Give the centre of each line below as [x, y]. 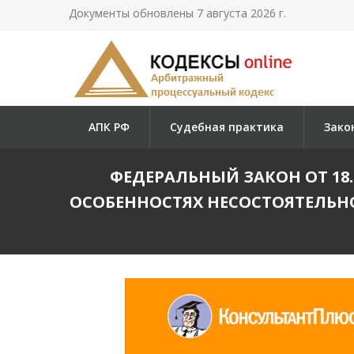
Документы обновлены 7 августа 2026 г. [177, 13]
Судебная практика [227, 127]
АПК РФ [109, 127]
